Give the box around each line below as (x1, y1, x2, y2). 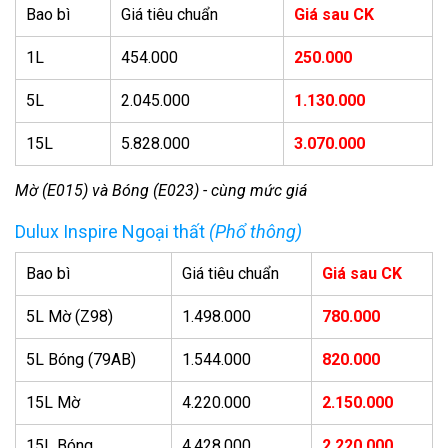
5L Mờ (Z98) (26, 307, 113, 327)
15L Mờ (26, 393, 80, 413)
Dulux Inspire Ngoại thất (15, 221, 209, 243)
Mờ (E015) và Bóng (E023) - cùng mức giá (15, 181, 307, 201)
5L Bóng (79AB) (26, 350, 136, 370)
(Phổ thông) (209, 221, 302, 243)
